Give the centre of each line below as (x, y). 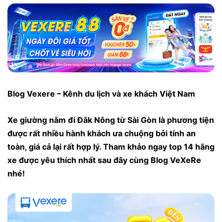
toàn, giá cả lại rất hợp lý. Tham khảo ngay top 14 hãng (111, 146)
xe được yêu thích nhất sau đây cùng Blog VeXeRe (104, 160)
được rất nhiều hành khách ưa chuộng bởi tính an (102, 133)
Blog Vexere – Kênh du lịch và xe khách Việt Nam (101, 94)
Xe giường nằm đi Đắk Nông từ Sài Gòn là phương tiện (111, 120)
